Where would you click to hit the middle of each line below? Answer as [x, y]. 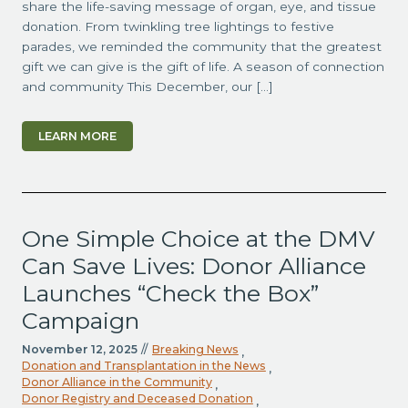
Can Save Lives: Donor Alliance [194, 266]
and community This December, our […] [147, 87]
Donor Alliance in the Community [117, 382]
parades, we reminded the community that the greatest [201, 47]
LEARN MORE [77, 136]
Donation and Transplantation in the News [143, 366]
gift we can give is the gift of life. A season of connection [203, 67]
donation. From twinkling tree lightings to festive [178, 27]
